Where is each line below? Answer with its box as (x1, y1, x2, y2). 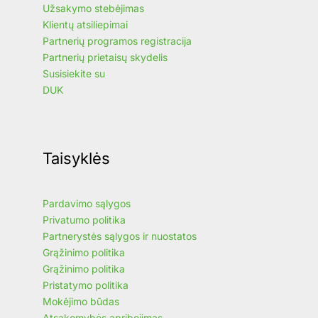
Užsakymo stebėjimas (43, 2, 144, 15)
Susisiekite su (43, 67, 105, 80)
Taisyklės (43, 149, 110, 168)
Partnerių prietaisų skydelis (43, 51, 168, 64)
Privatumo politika (43, 213, 126, 226)
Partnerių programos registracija (43, 35, 192, 48)
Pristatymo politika (43, 278, 128, 291)
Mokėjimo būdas (43, 295, 119, 307)
